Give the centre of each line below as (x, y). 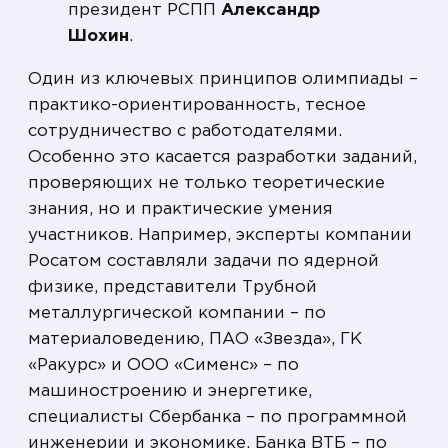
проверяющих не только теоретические (206, 184)
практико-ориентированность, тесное (197, 106)
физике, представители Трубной (172, 288)
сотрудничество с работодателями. (185, 132)
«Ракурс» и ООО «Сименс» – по (163, 366)
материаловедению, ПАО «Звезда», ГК (195, 340)
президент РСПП (144, 11)
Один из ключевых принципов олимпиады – (223, 80)
